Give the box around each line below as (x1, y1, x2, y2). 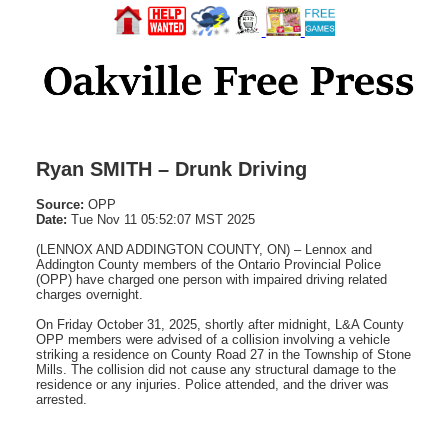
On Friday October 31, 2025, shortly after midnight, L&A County (36, 316, 404, 332)
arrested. (36, 391, 87, 407)
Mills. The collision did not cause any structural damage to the (36, 361, 396, 377)
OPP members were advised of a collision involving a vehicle (36, 331, 390, 347)
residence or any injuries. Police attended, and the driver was (36, 376, 389, 392)
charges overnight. (36, 286, 143, 302)
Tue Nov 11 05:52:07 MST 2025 (67, 211, 255, 227)
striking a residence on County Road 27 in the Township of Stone (36, 346, 411, 362)
